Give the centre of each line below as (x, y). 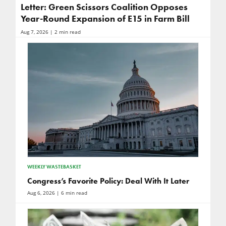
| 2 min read (64, 32)
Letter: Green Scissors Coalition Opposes (104, 7)
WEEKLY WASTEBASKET (54, 167)
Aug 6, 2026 (41, 193)
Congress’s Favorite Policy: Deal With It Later (108, 181)
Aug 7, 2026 (34, 32)
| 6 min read (71, 193)
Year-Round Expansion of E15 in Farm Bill (105, 19)
